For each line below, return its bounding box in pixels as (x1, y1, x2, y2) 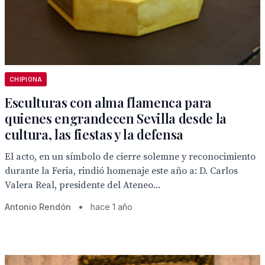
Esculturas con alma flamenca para (5, 93, 212, 111)
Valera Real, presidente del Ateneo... (5, 179, 160, 191)
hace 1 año (91, 202, 132, 212)
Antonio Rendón (5, 202, 71, 212)
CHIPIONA (9, 76, 43, 83)
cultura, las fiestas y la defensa (5, 125, 184, 143)
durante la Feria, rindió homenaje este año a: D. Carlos (5, 165, 238, 177)
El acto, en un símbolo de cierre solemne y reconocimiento (5, 151, 256, 163)
